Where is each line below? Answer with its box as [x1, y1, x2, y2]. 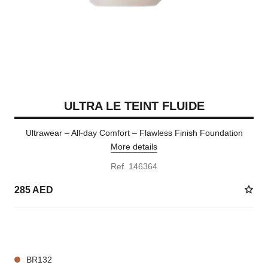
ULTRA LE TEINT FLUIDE [63, 99, 205, 112]
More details [111, 142, 157, 151]
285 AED [14, 184, 53, 195]
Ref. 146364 [111, 162, 157, 171]
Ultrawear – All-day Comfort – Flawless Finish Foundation [25, 128, 243, 138]
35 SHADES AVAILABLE [14, 226, 97, 234]
